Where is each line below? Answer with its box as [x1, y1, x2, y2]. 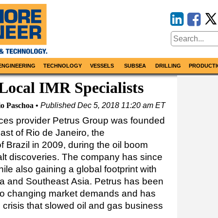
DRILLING [155, 63, 181, 69]
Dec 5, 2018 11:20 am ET [77, 101, 165, 110]
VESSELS [90, 63, 114, 69]
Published [40, 101, 77, 110]
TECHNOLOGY [43, 63, 82, 69]
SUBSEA [124, 63, 146, 69]
